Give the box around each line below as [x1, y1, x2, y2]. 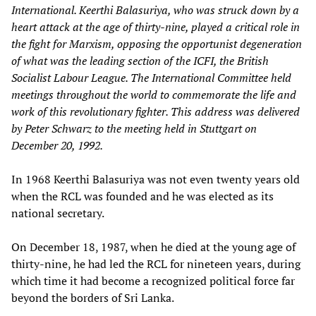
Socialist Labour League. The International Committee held [11, 69, 291, 85]
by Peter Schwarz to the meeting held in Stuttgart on [11, 120, 257, 136]
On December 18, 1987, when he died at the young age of [11, 238, 296, 255]
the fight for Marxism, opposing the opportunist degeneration [11, 35, 302, 51]
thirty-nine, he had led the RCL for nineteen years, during [11, 255, 300, 272]
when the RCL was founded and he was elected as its [11, 188, 274, 204]
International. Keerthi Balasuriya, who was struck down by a [11, 1, 299, 18]
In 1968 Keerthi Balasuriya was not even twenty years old [11, 171, 300, 187]
